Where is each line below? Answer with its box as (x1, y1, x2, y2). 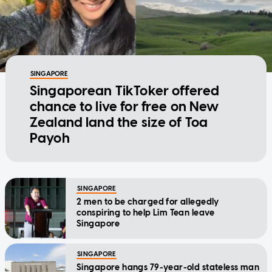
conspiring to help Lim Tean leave (76, 208, 215, 219)
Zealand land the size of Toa (29, 114, 208, 131)
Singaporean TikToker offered (29, 83, 220, 100)
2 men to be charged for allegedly (76, 197, 219, 208)
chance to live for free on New (29, 98, 219, 115)
